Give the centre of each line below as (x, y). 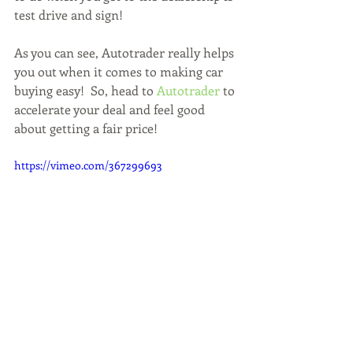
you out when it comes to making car (120, 71)
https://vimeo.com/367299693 (88, 165)
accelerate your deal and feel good (111, 109)
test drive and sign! (69, 15)
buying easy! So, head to (85, 90)
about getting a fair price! (89, 128)
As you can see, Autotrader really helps (126, 52)
